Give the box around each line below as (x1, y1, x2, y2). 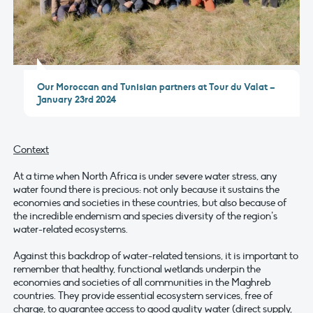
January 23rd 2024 (37, 93, 117, 106)
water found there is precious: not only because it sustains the (13, 182, 279, 196)
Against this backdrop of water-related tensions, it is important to (13, 249, 298, 262)
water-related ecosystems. (13, 222, 128, 235)
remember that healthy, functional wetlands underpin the (13, 262, 261, 275)
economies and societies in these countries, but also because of (13, 196, 286, 209)
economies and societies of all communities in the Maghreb (13, 275, 271, 289)
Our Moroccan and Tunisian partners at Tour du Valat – (37, 80, 276, 94)
